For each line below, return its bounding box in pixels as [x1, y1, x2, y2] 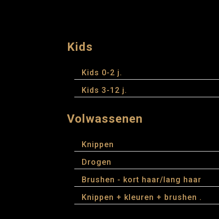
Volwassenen [67, 112, 143, 126]
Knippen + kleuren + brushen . [82, 193, 202, 202]
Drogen [82, 157, 111, 167]
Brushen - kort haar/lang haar [82, 175, 201, 184]
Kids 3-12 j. [82, 86, 127, 95]
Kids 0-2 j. [82, 68, 122, 77]
